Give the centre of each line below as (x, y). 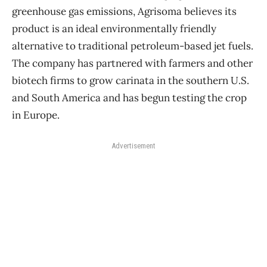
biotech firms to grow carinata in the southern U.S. (131, 80)
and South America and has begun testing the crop (129, 97)
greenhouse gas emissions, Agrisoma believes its (124, 11)
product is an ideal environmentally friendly (114, 28)
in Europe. (36, 115)
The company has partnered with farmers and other (132, 63)
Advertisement (133, 145)
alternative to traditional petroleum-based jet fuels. (133, 46)
